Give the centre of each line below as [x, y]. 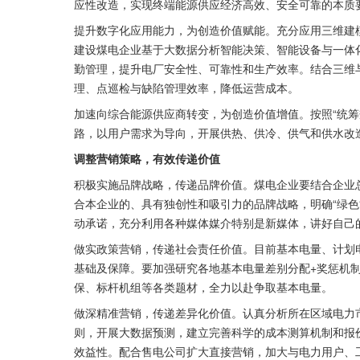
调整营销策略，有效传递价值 [147, 158]
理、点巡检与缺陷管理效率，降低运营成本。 [186, 88]
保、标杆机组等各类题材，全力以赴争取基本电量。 [203, 287]
